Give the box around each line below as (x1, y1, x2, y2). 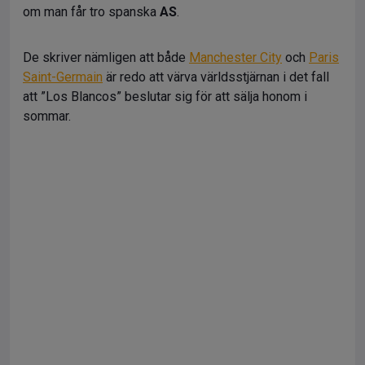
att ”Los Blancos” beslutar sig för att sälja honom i (23, 88, 307, 104)
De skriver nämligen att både (23, 49, 189, 65)
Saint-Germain (23, 68, 103, 85)
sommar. (23, 108, 71, 124)
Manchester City (189, 49, 282, 65)
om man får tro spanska (23, 3, 160, 20)
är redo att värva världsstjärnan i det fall (103, 68, 329, 85)
